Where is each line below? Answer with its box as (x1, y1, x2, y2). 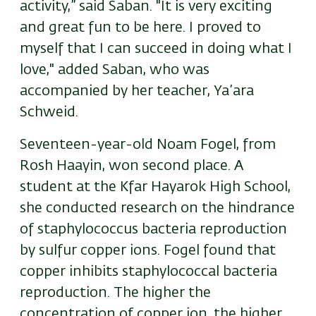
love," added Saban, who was (20, 63, 209, 78)
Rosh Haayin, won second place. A (20, 159, 243, 174)
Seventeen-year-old (20, 138, 157, 152)
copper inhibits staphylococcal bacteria (20, 265, 277, 279)
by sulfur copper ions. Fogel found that (20, 243, 276, 258)
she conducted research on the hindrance (20, 201, 295, 216)
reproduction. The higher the (20, 286, 211, 300)
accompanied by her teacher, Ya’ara (20, 84, 254, 99)
